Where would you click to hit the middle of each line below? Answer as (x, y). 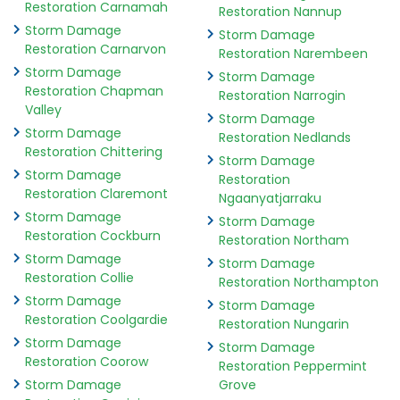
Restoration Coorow (87, 362)
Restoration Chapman (94, 92)
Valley (43, 110)
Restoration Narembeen (293, 54)
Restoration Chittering (94, 152)
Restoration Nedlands (284, 138)
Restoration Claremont (96, 194)
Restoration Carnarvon (96, 50)
